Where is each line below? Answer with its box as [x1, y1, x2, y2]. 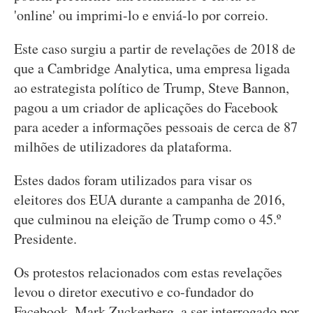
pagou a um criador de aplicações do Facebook [14, 98, 278, 117]
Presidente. [14, 229, 77, 248]
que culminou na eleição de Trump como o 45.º [14, 210, 281, 228]
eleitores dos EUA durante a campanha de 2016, [14, 190, 285, 209]
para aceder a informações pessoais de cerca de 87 [14, 117, 298, 136]
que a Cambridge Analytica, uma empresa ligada [14, 59, 290, 78]
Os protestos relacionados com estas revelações [14, 263, 282, 282]
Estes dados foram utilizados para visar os [14, 170, 252, 189]
